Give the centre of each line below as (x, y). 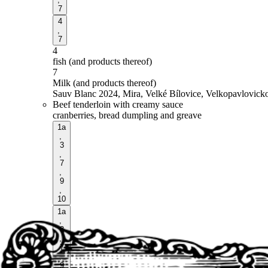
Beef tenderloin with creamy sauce (118, 104)
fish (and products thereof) (102, 61)
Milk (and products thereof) (104, 83)
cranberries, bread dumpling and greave (127, 115)
